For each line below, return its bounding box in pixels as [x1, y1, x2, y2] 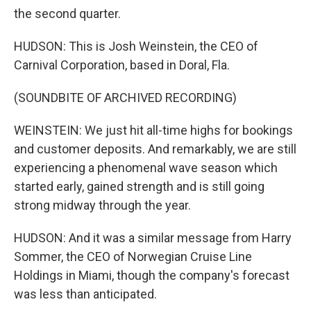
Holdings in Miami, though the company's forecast [14, 268, 289, 283]
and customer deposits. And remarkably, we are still [14, 142, 296, 156]
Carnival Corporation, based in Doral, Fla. [14, 58, 230, 72]
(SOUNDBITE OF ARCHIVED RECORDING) [14, 90, 237, 105]
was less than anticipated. [14, 287, 157, 301]
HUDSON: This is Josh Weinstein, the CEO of [14, 39, 258, 53]
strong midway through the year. [14, 198, 191, 212]
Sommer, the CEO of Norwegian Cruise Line [14, 249, 252, 264]
